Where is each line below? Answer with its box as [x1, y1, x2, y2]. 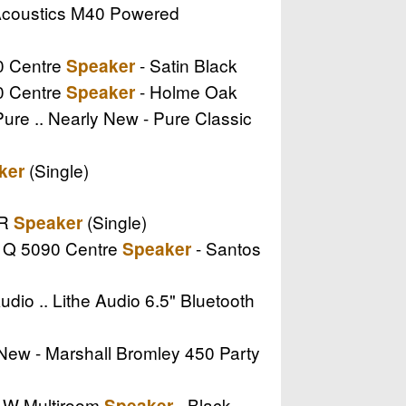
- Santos [191, 235, 261, 260]
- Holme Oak [135, 78, 237, 103]
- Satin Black [135, 52, 237, 77]
